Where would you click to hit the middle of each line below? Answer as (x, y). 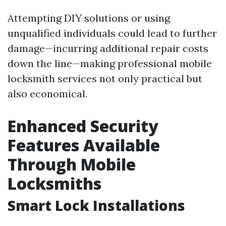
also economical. (47, 94)
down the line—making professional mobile (110, 63)
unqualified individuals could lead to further (112, 33)
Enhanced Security (83, 126)
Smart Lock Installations (96, 205)
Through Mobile (72, 164)
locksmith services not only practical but (105, 78)
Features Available (84, 145)
